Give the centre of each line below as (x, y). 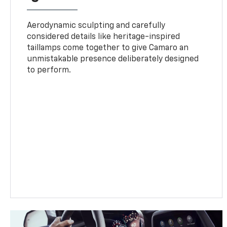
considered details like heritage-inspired (104, 37)
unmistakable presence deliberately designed (113, 59)
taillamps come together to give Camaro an (108, 48)
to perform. (49, 70)
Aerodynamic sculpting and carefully (96, 26)
